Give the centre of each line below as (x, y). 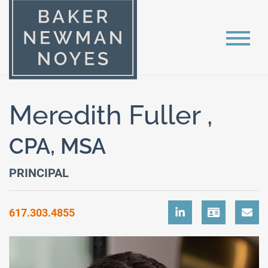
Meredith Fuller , (111, 115)
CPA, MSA (57, 146)
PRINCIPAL (39, 173)
